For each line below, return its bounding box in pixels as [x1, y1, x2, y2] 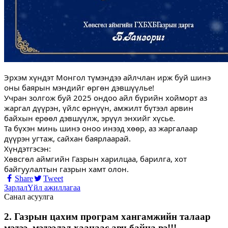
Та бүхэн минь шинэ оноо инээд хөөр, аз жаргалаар [4, 123, 197, 133]
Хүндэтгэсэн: [4, 143, 51, 154]
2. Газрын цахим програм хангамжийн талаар [4, 211, 211, 222]
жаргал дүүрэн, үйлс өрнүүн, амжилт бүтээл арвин [4, 102, 193, 113]
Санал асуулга [4, 192, 53, 201]
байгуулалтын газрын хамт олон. [4, 163, 129, 174]
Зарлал [4, 183, 27, 192]
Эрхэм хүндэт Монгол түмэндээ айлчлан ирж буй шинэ [4, 72, 211, 82]
